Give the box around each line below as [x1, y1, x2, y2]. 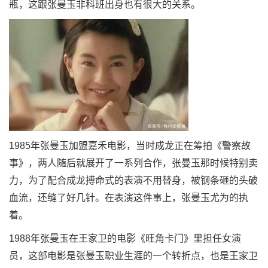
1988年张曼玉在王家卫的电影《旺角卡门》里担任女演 [9, 233, 241, 243]
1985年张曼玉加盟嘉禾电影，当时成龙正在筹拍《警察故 [9, 141, 251, 151]
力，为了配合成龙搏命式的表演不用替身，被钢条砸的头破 [9, 175, 258, 185]
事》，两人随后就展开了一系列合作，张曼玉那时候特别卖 [9, 158, 258, 168]
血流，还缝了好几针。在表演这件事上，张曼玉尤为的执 [9, 193, 248, 203]
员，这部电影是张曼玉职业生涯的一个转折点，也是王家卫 [9, 251, 258, 261]
